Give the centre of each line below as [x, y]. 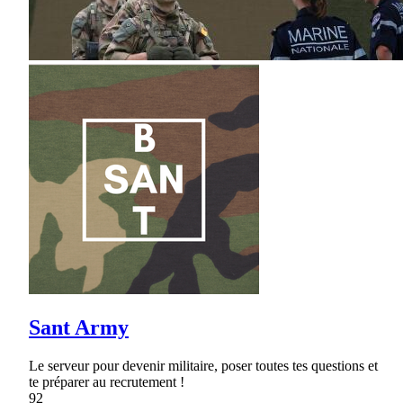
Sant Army [79, 327]
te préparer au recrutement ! [107, 381]
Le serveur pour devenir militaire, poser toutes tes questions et [203, 365]
